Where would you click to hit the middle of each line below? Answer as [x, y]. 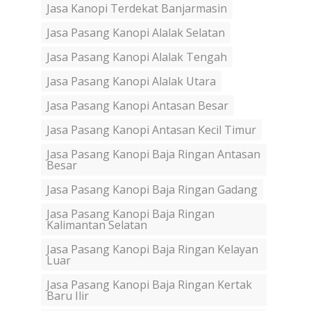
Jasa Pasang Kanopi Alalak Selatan [136, 33]
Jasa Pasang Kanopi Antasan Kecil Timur [151, 130]
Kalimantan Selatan [97, 225]
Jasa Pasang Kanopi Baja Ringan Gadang [152, 190]
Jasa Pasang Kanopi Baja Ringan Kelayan [152, 250]
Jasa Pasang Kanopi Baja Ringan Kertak [149, 285]
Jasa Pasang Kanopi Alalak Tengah [137, 57]
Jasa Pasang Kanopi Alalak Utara [131, 82]
